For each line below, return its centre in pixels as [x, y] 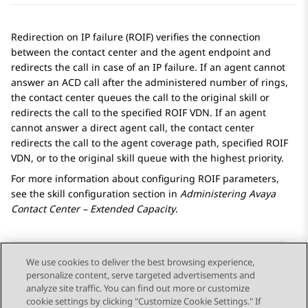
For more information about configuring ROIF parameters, [145, 179]
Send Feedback [68, 282]
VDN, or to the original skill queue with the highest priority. [147, 158]
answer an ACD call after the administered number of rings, [150, 82]
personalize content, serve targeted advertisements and [141, 275]
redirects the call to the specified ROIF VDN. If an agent [139, 113]
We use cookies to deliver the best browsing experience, [141, 262]
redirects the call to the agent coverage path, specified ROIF [150, 143]
